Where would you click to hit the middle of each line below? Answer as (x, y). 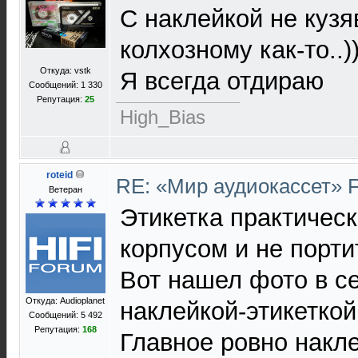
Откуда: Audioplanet (65, 300)
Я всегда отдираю (222, 81)
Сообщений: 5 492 (65, 315)
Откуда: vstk (65, 70)
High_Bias (163, 117)
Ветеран (65, 189)
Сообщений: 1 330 (65, 85)
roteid (59, 175)
